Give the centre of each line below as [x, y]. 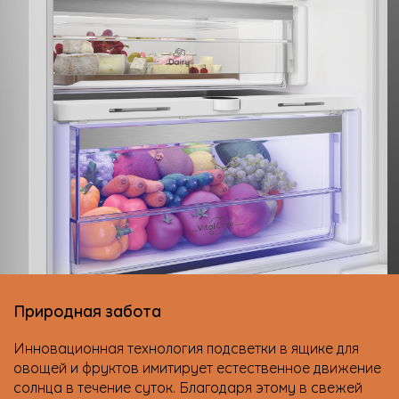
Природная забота [87, 310]
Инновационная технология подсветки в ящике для [186, 347]
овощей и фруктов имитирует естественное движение [197, 366]
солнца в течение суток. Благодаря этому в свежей [188, 386]
